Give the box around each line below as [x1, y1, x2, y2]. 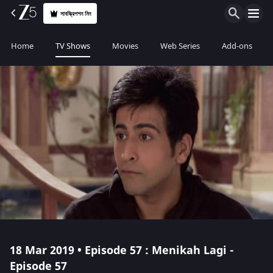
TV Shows [55, 40, 90, 52]
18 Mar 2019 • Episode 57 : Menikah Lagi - [10, 243, 234, 258]
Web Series [160, 40, 200, 52]
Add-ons [222, 40, 252, 52]
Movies [112, 40, 138, 52]
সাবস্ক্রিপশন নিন [60, 9, 91, 18]
